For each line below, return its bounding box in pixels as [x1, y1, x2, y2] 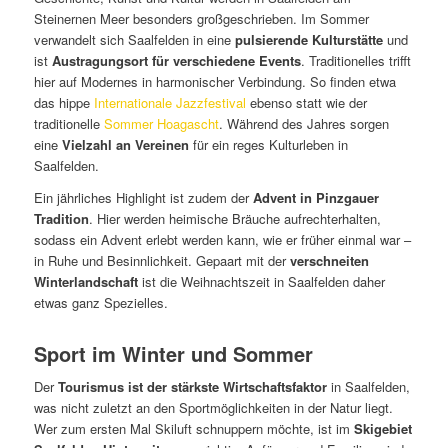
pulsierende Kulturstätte [234, 29, 383, 49]
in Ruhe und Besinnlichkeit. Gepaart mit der [33, 250, 290, 270]
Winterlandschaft [33, 271, 138, 291]
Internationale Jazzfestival [93, 92, 246, 112]
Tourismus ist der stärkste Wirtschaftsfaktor [57, 376, 327, 396]
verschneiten [289, 250, 369, 270]
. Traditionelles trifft [300, 50, 411, 70]
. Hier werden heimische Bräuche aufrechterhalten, [88, 208, 381, 228]
